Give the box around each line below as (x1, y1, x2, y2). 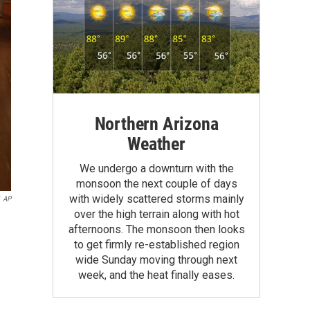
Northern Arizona (94, 113, 219, 134)
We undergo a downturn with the (79, 161, 234, 175)
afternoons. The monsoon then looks (68, 222, 245, 236)
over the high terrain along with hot (73, 207, 239, 221)
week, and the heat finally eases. (78, 268, 235, 282)
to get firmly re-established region (73, 237, 239, 251)
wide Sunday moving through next (75, 253, 237, 266)
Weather (127, 133, 185, 154)
